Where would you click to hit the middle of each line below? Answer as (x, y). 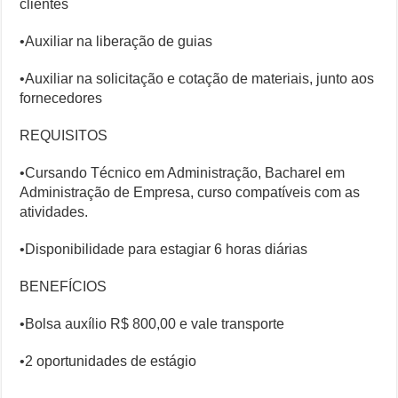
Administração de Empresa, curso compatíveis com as (190, 193)
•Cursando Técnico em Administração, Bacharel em (183, 173)
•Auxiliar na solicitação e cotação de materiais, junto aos (197, 79)
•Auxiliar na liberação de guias (116, 42)
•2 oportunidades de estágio (108, 362)
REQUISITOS (64, 136)
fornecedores (61, 99)
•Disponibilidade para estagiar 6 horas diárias (164, 250)
